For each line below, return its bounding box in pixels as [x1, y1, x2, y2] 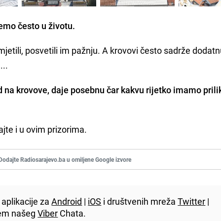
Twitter [178, 195, 206, 207]
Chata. [58, 207, 86, 219]
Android [51, 195, 82, 207]
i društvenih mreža [101, 195, 178, 207]
